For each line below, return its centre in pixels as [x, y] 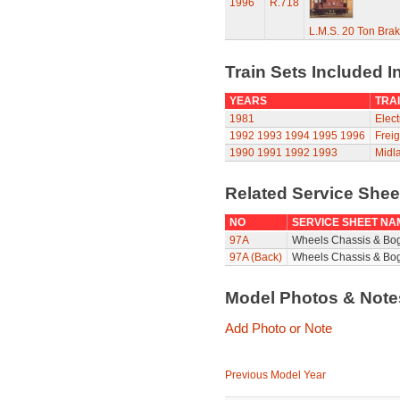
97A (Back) [255, 257]
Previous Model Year [275, 375]
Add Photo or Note [278, 328]
